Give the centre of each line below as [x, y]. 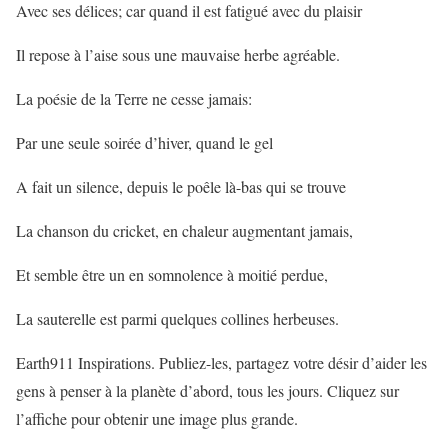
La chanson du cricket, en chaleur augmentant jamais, [184, 230]
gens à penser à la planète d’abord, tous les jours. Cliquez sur [207, 390]
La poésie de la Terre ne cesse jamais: [134, 98]
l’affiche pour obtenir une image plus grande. [157, 418]
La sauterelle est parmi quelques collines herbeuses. [177, 318]
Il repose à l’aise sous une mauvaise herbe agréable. [178, 54]
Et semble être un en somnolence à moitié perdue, [172, 274]
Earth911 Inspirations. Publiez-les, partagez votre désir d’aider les [221, 362]
